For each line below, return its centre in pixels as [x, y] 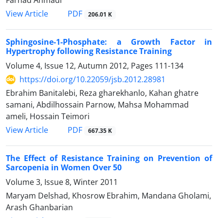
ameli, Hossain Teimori [48, 116]
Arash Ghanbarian [39, 208]
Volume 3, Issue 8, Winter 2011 [62, 182]
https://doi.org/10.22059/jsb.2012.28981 [92, 79]
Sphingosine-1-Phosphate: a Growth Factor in [109, 42]
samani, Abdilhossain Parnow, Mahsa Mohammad [97, 105]
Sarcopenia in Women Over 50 [64, 168]
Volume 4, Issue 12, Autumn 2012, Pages [80, 66]
